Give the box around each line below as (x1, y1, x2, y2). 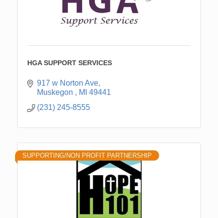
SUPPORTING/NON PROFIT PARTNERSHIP (22, 151, 152, 159)
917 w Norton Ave (37, 78, 98, 87)
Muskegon (37, 88, 75, 96)
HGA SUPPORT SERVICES (27, 58, 112, 67)
